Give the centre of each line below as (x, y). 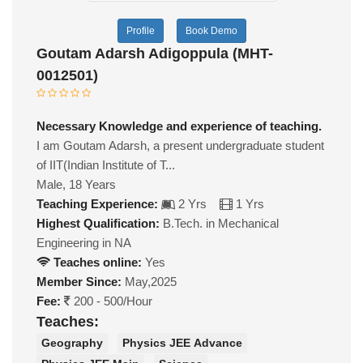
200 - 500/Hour (111, 301)
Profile (140, 30)
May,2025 (149, 281)
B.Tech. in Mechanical (219, 223)
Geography (72, 343)
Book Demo (211, 30)
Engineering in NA (84, 242)
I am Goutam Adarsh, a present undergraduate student (180, 145)
